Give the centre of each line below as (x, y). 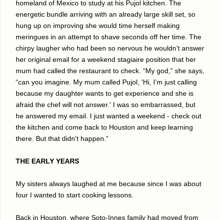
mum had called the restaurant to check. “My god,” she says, (110, 70)
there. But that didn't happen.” (63, 138)
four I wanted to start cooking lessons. (75, 195)
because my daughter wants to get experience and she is (105, 93)
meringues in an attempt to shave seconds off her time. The (109, 37)
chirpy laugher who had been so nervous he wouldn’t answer (110, 48)
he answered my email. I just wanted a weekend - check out (109, 116)
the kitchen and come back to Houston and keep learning (104, 127)
